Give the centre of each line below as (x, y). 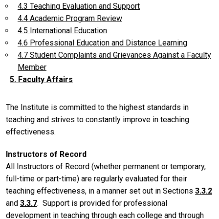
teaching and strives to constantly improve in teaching (98, 119)
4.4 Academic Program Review (70, 18)
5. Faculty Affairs (41, 79)
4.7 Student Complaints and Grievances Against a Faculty (114, 55)
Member (32, 67)
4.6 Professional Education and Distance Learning (102, 43)
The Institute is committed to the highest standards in (97, 107)
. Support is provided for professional (102, 203)
